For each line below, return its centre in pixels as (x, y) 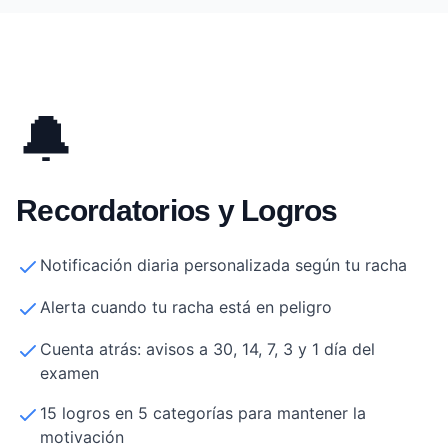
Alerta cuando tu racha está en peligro (186, 306)
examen (69, 372)
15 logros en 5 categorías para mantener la (203, 412)
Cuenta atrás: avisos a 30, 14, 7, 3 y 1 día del (207, 348)
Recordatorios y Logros (177, 210)
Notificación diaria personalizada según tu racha (223, 264)
